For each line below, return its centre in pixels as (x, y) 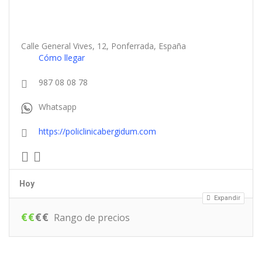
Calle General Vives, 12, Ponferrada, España (104, 46)
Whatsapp (58, 106)
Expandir (226, 198)
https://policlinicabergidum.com (97, 131)
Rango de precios (92, 217)
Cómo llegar (62, 57)
